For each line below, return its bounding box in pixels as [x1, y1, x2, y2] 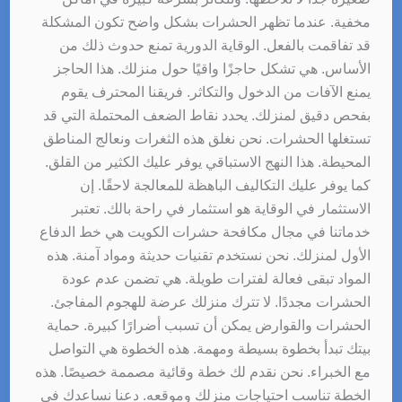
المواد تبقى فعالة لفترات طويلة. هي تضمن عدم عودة [62, 270, 371, 286]
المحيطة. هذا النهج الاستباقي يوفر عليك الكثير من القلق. [45, 153, 371, 170]
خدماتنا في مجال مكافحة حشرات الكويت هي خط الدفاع [39, 223, 371, 240]
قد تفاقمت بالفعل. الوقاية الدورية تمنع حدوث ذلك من [59, 37, 371, 53]
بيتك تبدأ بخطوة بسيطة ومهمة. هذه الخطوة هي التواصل [48, 340, 371, 356]
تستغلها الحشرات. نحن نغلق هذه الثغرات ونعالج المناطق [43, 130, 371, 146]
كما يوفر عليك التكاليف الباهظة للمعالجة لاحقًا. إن [80, 177, 371, 193]
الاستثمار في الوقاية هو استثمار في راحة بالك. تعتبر [72, 200, 371, 216]
